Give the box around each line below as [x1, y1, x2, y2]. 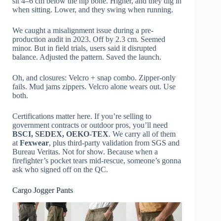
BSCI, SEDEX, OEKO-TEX [12, 130, 109, 139]
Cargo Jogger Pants [12, 186, 73, 195]
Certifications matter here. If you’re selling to [12, 112, 151, 121]
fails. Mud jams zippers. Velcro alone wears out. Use [12, 82, 176, 91]
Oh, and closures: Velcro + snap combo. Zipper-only [12, 74, 176, 82]
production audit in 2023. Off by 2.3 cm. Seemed [12, 35, 165, 44]
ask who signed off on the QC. [12, 165, 108, 174]
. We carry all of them [109, 130, 176, 139]
